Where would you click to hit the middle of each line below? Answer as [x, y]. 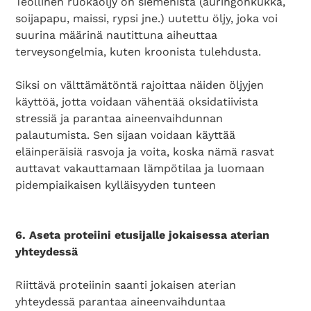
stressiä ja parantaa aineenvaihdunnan [119, 118]
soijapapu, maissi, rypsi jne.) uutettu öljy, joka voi [147, 18]
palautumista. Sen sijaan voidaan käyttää [126, 135]
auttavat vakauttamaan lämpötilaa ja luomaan [140, 168]
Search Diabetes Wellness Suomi [103, 268]
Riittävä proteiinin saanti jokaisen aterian [126, 285]
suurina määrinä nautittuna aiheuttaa [117, 35]
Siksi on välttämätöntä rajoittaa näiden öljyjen [140, 85]
